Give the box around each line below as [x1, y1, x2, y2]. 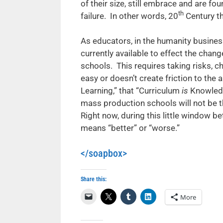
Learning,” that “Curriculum [81, 86, 182, 96]
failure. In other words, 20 [81, 10, 178, 21]
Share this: [81, 175, 107, 183]
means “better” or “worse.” [81, 123, 180, 133]
